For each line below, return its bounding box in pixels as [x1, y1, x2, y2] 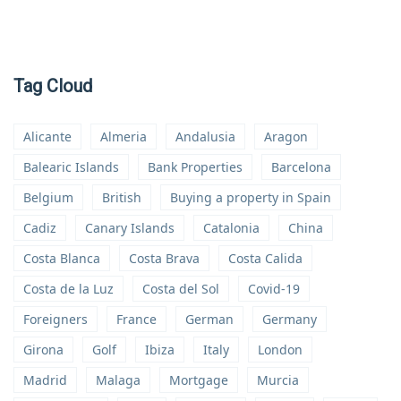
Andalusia [175, 127, 235, 145]
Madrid [23, 371, 67, 388]
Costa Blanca [23, 249, 100, 267]
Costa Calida [228, 249, 303, 267]
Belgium [23, 188, 73, 206]
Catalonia [203, 218, 260, 236]
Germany [262, 310, 317, 328]
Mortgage [169, 371, 228, 388]
